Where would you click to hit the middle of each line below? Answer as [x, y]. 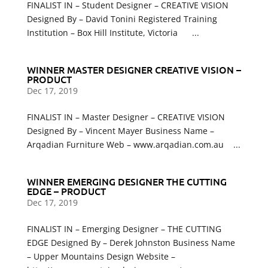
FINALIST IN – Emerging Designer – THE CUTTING [124, 229]
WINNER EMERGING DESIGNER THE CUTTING [127, 181]
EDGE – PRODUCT [66, 191]
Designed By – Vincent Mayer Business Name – [120, 131]
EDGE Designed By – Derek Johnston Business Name [131, 243]
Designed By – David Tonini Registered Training [122, 19]
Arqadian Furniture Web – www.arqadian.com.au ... [133, 144]
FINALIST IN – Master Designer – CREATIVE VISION [126, 117]
